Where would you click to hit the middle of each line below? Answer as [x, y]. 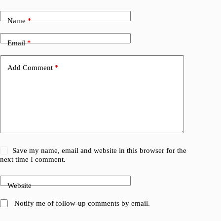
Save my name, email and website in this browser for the [100, 151]
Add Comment [30, 67]
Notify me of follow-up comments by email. [82, 203]
